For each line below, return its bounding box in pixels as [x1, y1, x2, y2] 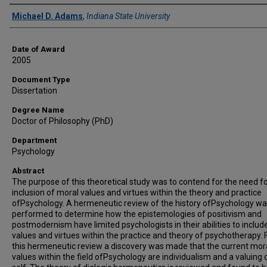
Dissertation [12, 86, 57, 95]
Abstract [12, 166, 44, 175]
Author [10, 7, 51, 23]
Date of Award [12, 45, 65, 54]
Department [12, 136, 57, 145]
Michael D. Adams [12, 11, 83, 21]
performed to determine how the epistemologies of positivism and [12, 209, 262, 219]
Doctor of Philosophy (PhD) [12, 116, 113, 126]
